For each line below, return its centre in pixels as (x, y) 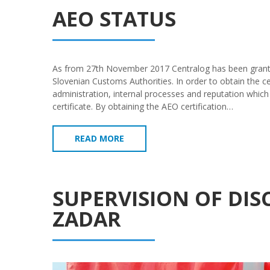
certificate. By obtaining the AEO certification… (143, 106)
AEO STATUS (114, 18)
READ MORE (99, 138)
